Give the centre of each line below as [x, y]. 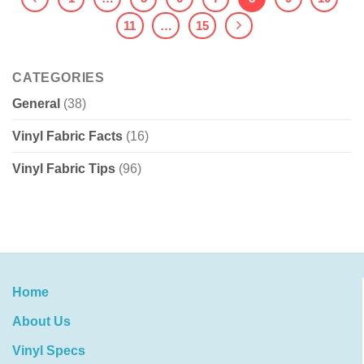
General [36, 104]
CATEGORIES [58, 78]
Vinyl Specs [49, 351]
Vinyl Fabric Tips [64, 169]
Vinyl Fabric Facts [67, 136]
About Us [41, 322]
